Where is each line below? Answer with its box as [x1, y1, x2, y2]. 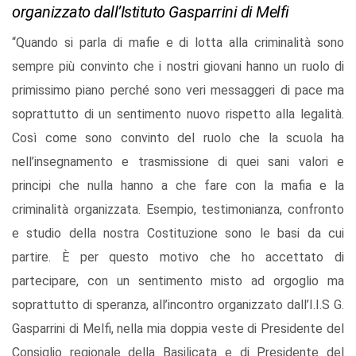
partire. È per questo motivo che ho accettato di [12, 250, 344, 265]
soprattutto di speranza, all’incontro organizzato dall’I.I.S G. [12, 297, 344, 313]
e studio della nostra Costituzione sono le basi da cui [12, 226, 344, 242]
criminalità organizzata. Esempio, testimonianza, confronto [12, 202, 344, 218]
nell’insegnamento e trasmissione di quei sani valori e [12, 154, 344, 170]
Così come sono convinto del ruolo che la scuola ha [12, 130, 344, 146]
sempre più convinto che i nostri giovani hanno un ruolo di [12, 59, 344, 75]
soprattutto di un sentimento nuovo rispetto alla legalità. [12, 106, 344, 122]
